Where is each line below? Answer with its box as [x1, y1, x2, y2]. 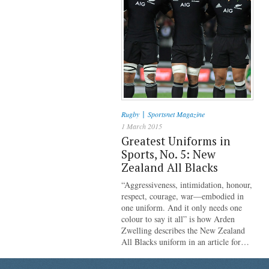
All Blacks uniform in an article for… [121, 236, 249, 247]
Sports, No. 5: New [121, 147, 216, 162]
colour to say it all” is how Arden [121, 213, 235, 225]
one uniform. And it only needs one [121, 202, 242, 213]
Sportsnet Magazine [148, 109, 205, 119]
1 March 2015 [121, 121, 162, 131]
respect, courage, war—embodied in [121, 190, 244, 202]
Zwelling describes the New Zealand [121, 225, 245, 236]
